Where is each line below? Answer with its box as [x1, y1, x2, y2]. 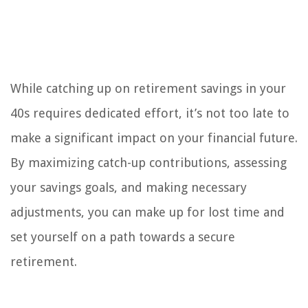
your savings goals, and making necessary [10, 180, 247, 195]
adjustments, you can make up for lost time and [10, 205, 285, 220]
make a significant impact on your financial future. [10, 131, 298, 146]
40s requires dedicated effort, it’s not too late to [10, 106, 289, 121]
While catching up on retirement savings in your [10, 81, 286, 96]
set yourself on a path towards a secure [10, 230, 235, 245]
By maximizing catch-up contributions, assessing [10, 155, 287, 170]
